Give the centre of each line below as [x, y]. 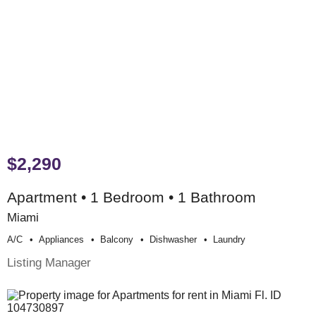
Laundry [229, 240]
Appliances [61, 240]
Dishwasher [173, 240]
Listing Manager [49, 263]
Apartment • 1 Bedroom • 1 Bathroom [132, 197]
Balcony [117, 240]
